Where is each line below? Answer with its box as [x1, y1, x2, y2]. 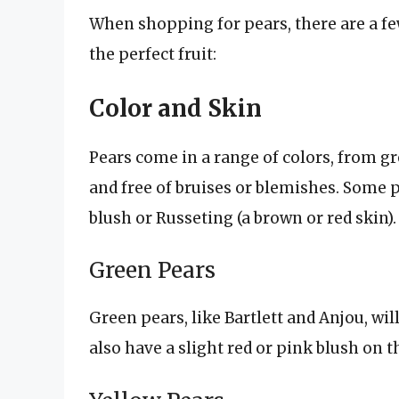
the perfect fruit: [89, 45, 216, 65]
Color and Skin [89, 93, 262, 123]
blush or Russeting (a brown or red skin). [89, 208, 396, 228]
